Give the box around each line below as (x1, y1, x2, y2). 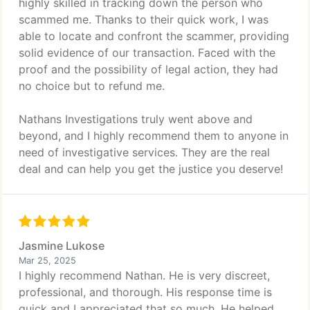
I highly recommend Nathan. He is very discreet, (19, 268, 270, 282)
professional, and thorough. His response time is (19, 285, 272, 299)
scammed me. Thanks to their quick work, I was (19, 12, 268, 26)
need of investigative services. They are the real (19, 145, 270, 159)
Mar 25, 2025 (19, 255, 76, 266)
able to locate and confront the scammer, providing (19, 29, 289, 43)
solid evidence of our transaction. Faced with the (19, 46, 275, 60)
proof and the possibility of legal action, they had (19, 62, 278, 76)
